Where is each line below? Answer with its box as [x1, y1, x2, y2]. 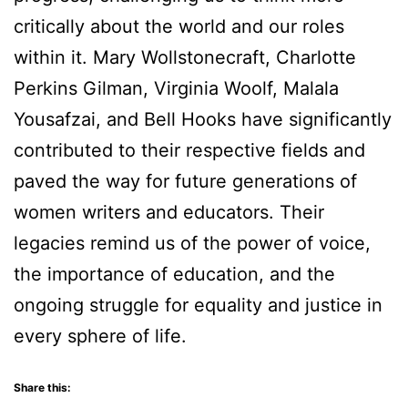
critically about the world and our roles [14, 15, 344, 38]
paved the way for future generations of [14, 170, 357, 193]
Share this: [14, 381, 71, 395]
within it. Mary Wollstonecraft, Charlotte [14, 46, 356, 69]
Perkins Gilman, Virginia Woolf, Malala [14, 77, 339, 100]
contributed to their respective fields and [14, 139, 365, 162]
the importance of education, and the [14, 263, 335, 286]
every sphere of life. [14, 325, 187, 348]
